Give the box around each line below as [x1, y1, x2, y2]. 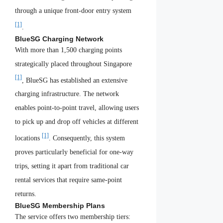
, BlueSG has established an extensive [22, 76, 127, 84]
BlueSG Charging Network [15, 34, 104, 43]
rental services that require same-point [15, 176, 122, 184]
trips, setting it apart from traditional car [15, 162, 129, 170]
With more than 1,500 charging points [15, 46, 122, 54]
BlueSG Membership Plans [15, 202, 105, 210]
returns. [15, 190, 36, 198]
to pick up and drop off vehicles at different [15, 118, 138, 126]
